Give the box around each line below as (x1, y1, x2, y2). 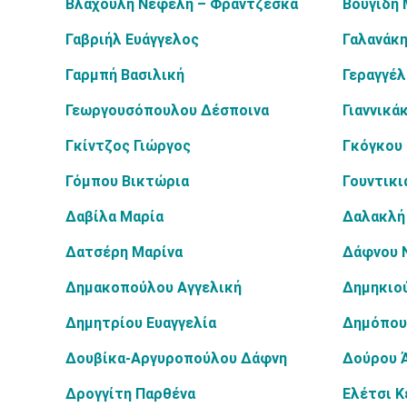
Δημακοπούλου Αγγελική (65, 279, 242, 296)
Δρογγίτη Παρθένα (65, 385, 195, 402)
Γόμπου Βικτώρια (65, 173, 189, 190)
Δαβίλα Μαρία (65, 208, 164, 225)
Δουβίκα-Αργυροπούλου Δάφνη (65, 350, 287, 367)
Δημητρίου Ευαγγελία (65, 314, 216, 332)
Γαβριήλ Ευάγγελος (65, 31, 199, 48)
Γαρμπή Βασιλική (65, 66, 184, 84)
